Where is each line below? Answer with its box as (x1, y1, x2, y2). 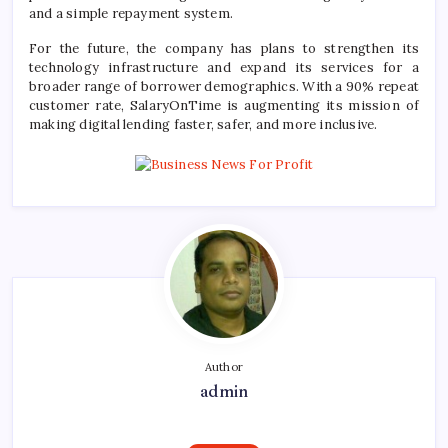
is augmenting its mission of (221, 96, 420, 114)
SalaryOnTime (130, 96, 222, 114)
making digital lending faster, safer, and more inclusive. (29, 115, 378, 133)
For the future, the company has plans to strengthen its (29, 39, 419, 57)
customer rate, (29, 96, 131, 114)
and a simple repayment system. (29, 4, 237, 22)
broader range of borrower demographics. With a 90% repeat (29, 77, 419, 95)
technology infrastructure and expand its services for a (29, 58, 419, 76)
